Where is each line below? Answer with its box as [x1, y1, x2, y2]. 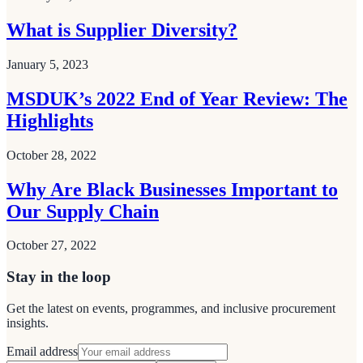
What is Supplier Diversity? [6, 19, 237, 41]
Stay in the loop [6, 268, 111, 286]
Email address [6, 344, 78, 358]
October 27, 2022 [6, 238, 96, 253]
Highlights [6, 109, 93, 131]
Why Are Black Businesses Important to [6, 178, 338, 200]
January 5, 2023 [6, 57, 88, 71]
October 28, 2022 [6, 147, 96, 162]
